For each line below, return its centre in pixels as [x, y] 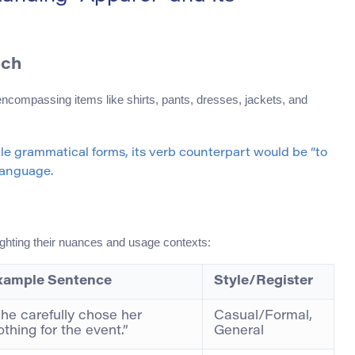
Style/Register [263, 282]
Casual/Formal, [263, 317]
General [239, 332]
